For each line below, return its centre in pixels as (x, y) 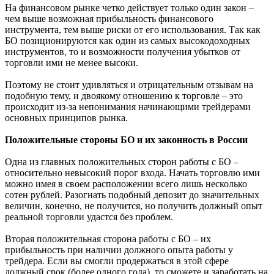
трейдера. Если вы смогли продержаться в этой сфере (117, 261)
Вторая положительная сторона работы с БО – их (108, 239)
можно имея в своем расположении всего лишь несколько (126, 184)
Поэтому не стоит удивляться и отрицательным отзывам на (129, 85)
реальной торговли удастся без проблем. (89, 217)
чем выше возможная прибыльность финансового (109, 19)
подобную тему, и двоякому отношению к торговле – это (124, 96)
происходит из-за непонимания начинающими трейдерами (128, 107)
